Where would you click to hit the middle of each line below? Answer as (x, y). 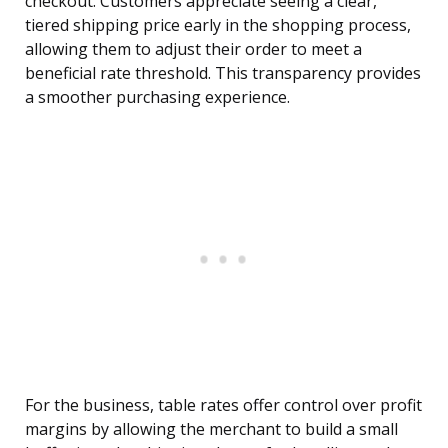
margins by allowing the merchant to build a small (211, 429)
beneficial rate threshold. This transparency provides (223, 73)
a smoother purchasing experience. (157, 97)
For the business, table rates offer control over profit (223, 405)
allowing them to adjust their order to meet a (193, 49)
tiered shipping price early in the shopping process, (218, 25)
